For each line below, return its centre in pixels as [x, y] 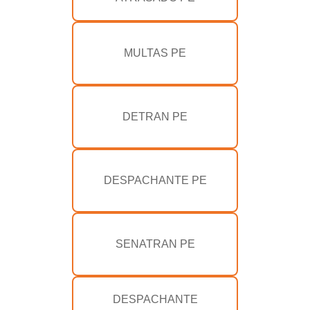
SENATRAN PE [155, 244]
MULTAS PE [155, 53]
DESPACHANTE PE [155, 181]
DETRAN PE [155, 117]
